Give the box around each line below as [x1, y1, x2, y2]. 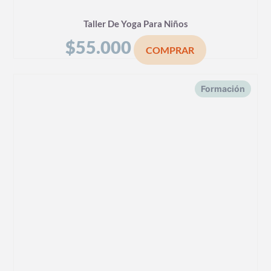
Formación [200, 83, 245, 94]
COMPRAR [145, 44, 194, 56]
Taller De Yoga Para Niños [83, 18, 188, 29]
